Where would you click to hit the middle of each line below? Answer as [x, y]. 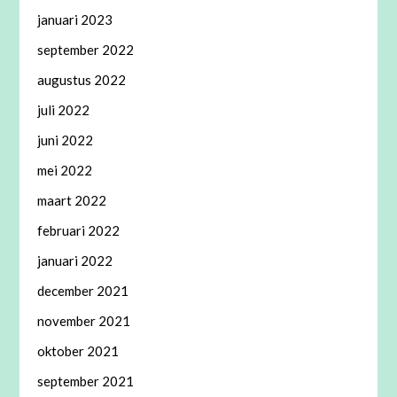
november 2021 [84, 321]
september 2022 [86, 50]
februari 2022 [79, 231]
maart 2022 [72, 201]
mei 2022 [65, 171]
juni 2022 [66, 140]
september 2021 [86, 381]
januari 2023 [75, 20]
